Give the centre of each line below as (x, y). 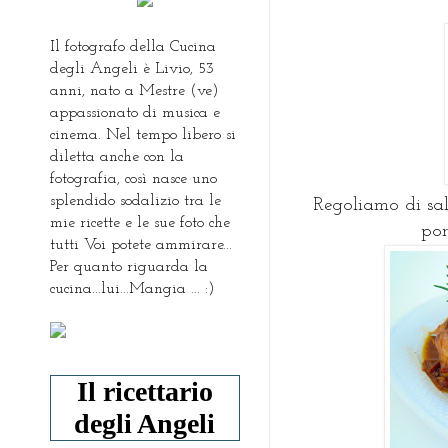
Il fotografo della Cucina (133, 46)
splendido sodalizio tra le (135, 200)
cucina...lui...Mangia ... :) (132, 288)
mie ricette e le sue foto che (140, 222)
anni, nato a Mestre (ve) (134, 90)
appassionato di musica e (135, 112)
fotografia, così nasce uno (133, 178)
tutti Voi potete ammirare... (141, 244)
